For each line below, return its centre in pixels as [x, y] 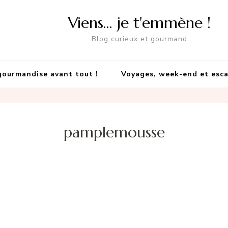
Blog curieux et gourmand [139, 39]
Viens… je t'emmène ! [139, 23]
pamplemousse [114, 132]
